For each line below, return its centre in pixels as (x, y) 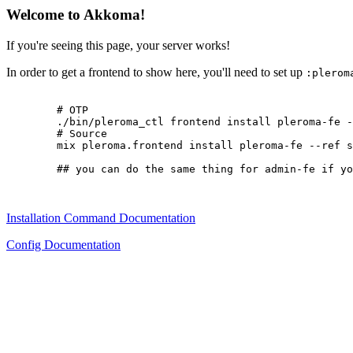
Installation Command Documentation (101, 217)
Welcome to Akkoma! (76, 15)
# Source (57, 133)
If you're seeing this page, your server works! (118, 45)
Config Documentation (63, 244)
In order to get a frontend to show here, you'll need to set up (156, 72)
